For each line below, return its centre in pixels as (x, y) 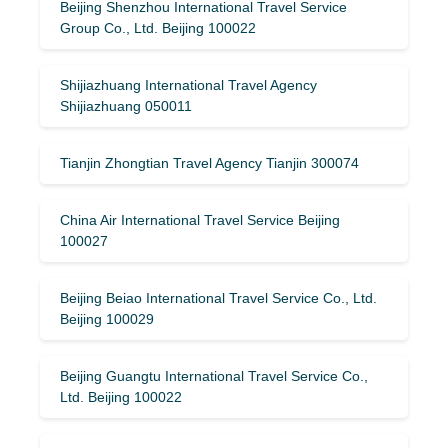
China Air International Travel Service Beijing (200, 219)
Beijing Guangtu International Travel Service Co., (214, 375)
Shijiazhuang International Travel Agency (188, 84)
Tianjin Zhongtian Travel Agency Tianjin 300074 (209, 162)
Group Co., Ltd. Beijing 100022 (158, 27)
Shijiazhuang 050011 (126, 105)
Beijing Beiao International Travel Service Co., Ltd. (218, 297)
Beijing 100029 (107, 318)
